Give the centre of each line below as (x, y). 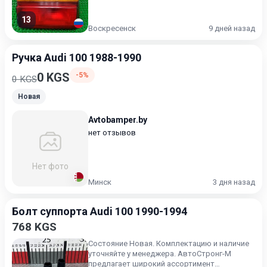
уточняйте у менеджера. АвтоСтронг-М (160, 254)
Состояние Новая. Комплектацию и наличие (122, 243)
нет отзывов (112, 133)
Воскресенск (112, 28)
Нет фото (50, 166)
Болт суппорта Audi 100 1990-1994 (100, 211)
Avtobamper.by (118, 120)
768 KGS (34, 227)
